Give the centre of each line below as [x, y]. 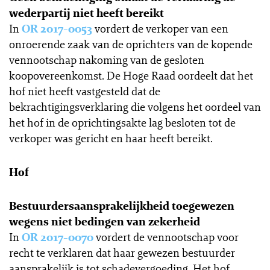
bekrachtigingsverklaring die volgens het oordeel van [135, 107]
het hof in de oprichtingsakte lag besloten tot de [122, 122]
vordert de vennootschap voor [166, 237]
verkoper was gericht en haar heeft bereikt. [111, 138]
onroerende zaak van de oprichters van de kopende [131, 44]
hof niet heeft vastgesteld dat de [85, 91]
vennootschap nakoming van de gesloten [107, 60]
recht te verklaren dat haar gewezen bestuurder [122, 253]
